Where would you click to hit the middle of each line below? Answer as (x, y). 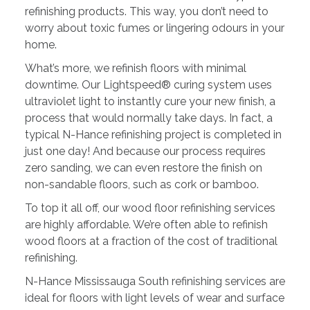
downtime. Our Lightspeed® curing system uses (148, 85)
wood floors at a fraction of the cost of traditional (151, 241)
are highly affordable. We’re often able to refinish (146, 225)
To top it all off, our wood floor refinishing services (150, 208)
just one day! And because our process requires (145, 152)
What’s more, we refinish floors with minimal (135, 69)
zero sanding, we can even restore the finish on (143, 168)
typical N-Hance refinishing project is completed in (153, 135)
